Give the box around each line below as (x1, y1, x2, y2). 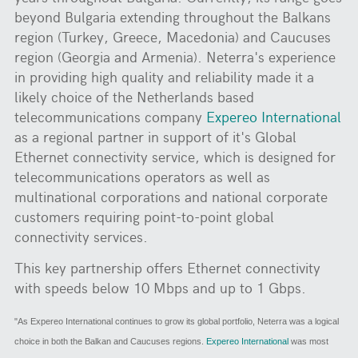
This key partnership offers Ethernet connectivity (14, 257, 321, 277)
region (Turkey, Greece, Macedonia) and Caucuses (14, 26, 332, 47)
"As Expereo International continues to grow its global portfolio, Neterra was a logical (14, 316, 340, 326)
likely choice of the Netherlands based (14, 86, 255, 107)
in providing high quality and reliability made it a (14, 66, 315, 87)
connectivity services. (14, 226, 149, 247)
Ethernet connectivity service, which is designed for (14, 146, 336, 167)
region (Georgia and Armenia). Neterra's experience (14, 46, 336, 67)
